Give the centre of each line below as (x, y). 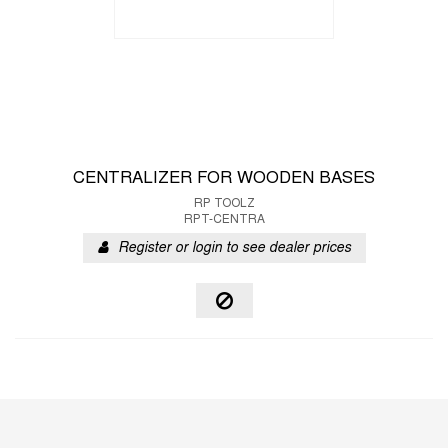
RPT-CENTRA (224, 220)
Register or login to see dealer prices (234, 248)
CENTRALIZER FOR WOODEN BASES (224, 179)
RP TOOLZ (224, 204)
